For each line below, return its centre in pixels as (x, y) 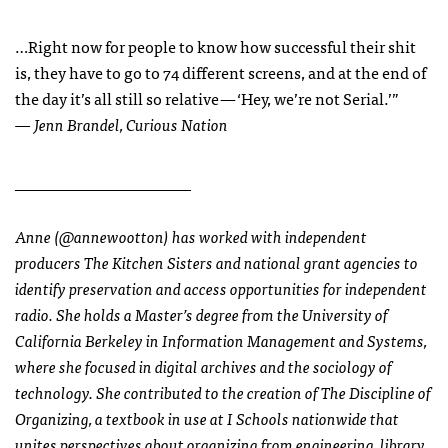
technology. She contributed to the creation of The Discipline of (223, 392)
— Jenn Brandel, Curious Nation (121, 124)
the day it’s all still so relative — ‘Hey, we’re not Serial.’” (207, 98)
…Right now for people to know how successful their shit (215, 46)
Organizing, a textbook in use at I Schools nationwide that (207, 418)
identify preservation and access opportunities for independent (221, 288)
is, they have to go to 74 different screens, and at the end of (220, 72)
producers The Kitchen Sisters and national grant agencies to (216, 262)
